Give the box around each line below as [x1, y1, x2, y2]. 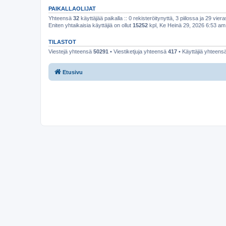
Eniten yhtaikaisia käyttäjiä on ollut [48, 22, 133, 28]
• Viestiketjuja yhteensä [108, 48, 168, 54]
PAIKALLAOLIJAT [48, 5, 96, 12]
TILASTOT [48, 38, 76, 45]
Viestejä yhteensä [48, 48, 93, 54]
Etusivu [63, 69, 83, 75]
